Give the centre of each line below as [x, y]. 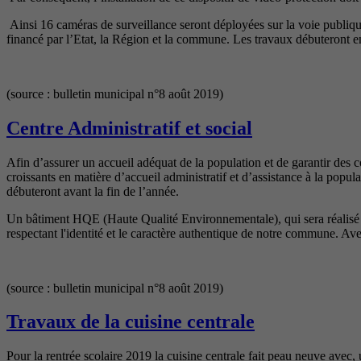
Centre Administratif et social [129, 128]
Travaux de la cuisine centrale [131, 322]
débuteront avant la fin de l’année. [93, 191]
